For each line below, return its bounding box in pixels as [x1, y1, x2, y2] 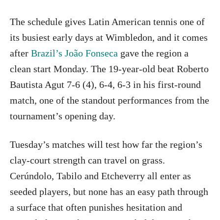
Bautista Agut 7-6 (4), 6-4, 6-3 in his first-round [10, 79, 201, 90]
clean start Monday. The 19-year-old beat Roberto [10, 63, 209, 75]
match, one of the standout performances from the [10, 95, 209, 106]
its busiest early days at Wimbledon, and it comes [10, 32, 208, 43]
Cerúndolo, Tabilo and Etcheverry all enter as [10, 170, 191, 182]
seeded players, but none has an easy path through [10, 186, 208, 197]
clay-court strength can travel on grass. [10, 155, 165, 166]
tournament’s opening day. [10, 110, 115, 122]
